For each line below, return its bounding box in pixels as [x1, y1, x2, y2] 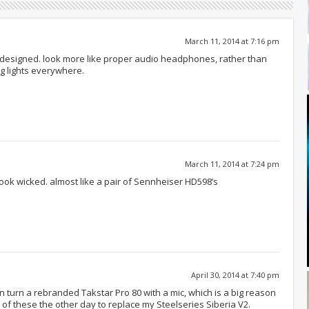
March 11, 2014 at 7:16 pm [185, 35, 279, 46]
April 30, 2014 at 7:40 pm [191, 269, 279, 280]
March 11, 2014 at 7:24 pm [185, 158, 279, 169]
